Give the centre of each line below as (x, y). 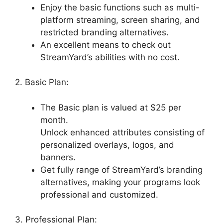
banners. (58, 157)
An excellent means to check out (106, 45)
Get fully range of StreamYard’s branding (121, 169)
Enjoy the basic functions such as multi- (120, 7)
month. (54, 120)
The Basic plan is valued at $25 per (111, 107)
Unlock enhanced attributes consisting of (122, 132)
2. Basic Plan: (42, 82)
